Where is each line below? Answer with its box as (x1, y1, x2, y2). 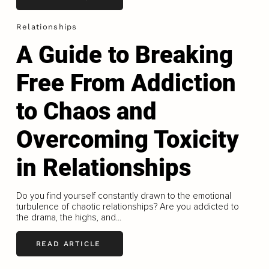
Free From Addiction (16, 68, 236, 97)
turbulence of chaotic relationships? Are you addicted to (16, 201, 239, 212)
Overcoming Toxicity (16, 125, 239, 154)
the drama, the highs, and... (16, 211, 121, 223)
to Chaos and (16, 97, 157, 125)
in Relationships (16, 153, 191, 182)
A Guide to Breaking (16, 40, 233, 69)
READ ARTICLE (35, 240, 101, 249)
